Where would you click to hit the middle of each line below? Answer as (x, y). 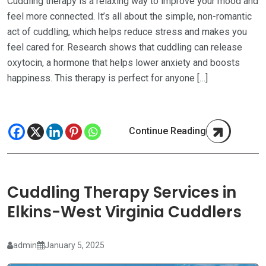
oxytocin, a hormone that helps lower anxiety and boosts (123, 62)
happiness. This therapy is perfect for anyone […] (107, 78)
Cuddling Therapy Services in (122, 193)
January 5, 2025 (75, 245)
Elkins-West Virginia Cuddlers (124, 212)
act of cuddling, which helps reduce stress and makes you (127, 31)
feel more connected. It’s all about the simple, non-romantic (129, 16)
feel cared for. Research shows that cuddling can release (125, 47)
